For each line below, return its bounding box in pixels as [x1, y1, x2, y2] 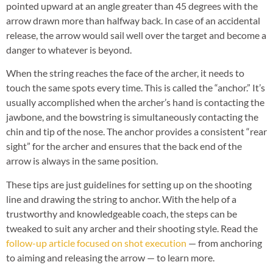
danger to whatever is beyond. [6, 43, 132, 55]
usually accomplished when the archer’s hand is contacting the [6, 96, 264, 108]
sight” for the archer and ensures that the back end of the [6, 140, 242, 152]
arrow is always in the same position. [6, 155, 158, 167]
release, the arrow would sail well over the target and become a [6, 29, 266, 41]
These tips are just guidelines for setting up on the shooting [6, 178, 252, 190]
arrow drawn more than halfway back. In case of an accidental [6, 14, 260, 26]
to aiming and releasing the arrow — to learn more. [6, 251, 214, 263]
